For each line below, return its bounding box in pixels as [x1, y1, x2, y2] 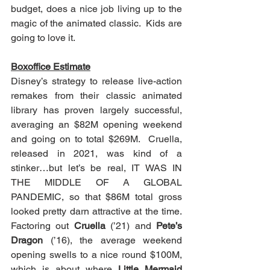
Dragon [11, 234, 43, 246]
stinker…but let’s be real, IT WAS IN [11, 162, 182, 174]
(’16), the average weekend [43, 234, 182, 246]
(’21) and [105, 219, 157, 231]
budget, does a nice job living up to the [11, 2, 182, 14]
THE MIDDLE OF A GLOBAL [11, 176, 182, 188]
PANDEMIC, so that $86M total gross [11, 190, 182, 202]
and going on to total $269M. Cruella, [11, 133, 182, 145]
